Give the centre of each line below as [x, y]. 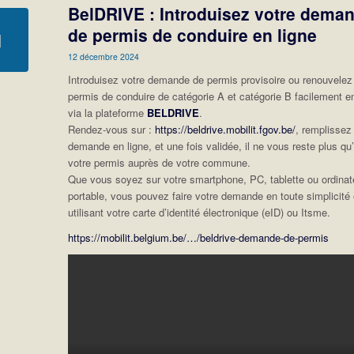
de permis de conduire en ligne [193, 34]
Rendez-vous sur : [112, 129]
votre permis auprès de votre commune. [160, 162]
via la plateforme [108, 112]
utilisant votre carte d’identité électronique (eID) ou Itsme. [200, 212]
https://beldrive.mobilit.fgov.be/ [226, 129]
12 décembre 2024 [104, 56]
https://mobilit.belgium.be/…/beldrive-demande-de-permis [199, 237]
